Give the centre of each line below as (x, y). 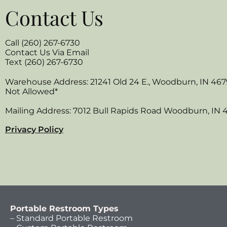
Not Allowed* (31, 91)
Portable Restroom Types (64, 209)
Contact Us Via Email (47, 52)
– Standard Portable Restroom (71, 218)
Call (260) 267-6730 (43, 43)
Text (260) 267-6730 (44, 62)
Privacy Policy (34, 129)
